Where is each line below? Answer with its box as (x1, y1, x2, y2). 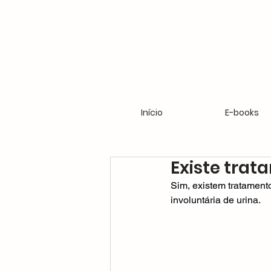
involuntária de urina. (171, 194, 261, 206)
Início (140, 106, 163, 119)
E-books (224, 106, 259, 119)
